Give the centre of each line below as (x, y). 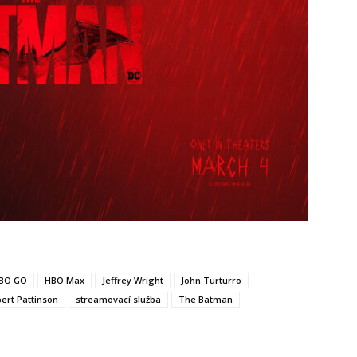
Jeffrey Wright (133, 280)
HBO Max (65, 280)
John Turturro (211, 280)
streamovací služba (118, 299)
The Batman (206, 299)
